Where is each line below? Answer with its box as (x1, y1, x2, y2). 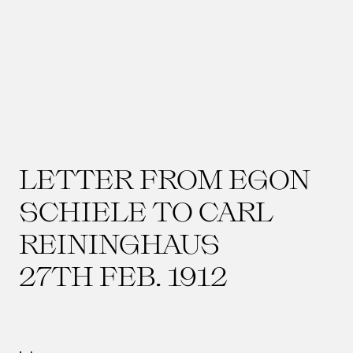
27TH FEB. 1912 (19, 259, 228, 292)
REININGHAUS (19, 227, 220, 259)
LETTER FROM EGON (19, 162, 310, 195)
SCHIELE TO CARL (19, 195, 273, 227)
